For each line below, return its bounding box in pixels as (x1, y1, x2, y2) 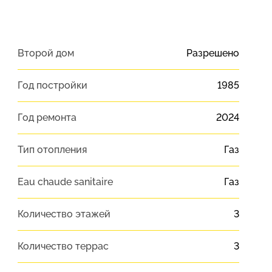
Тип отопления (17, 144, 87, 156)
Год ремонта (17, 112, 76, 124)
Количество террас (17, 240, 109, 253)
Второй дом (17, 47, 74, 59)
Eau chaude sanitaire (17, 176, 113, 188)
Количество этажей (17, 208, 110, 220)
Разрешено (186, 47, 239, 59)
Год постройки (17, 80, 87, 92)
